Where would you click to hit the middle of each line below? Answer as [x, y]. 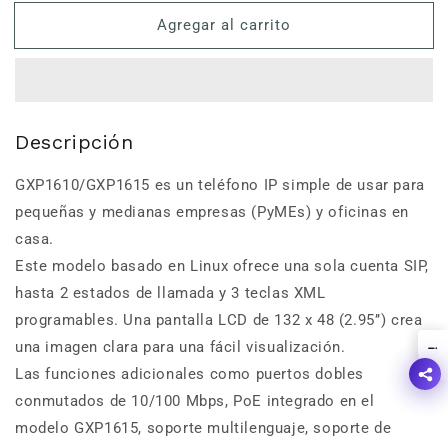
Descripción [78, 142]
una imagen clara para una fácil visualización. [180, 346]
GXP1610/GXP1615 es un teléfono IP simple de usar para [220, 184]
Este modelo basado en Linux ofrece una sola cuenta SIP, [222, 265]
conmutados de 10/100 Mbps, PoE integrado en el [195, 400]
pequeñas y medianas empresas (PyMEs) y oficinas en [212, 211]
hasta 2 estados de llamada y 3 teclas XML [170, 292]
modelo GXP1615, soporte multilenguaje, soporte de [203, 427]
